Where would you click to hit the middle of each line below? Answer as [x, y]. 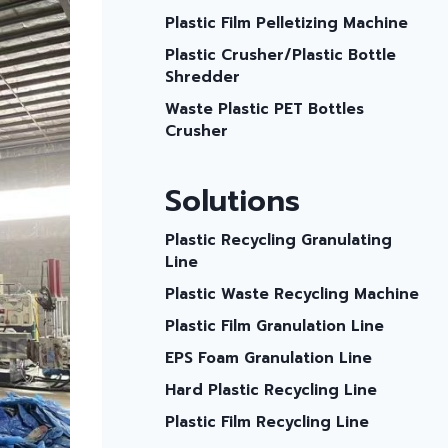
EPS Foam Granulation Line [268, 358]
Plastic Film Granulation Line [274, 326]
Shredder [202, 77]
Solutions [232, 201]
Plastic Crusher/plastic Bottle [280, 55]
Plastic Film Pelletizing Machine [286, 23]
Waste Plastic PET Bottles [264, 109]
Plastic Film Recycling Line [266, 422]
